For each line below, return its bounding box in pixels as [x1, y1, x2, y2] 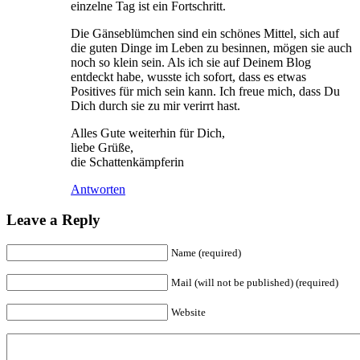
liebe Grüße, [71, 140, 133, 154]
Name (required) [171, 247, 241, 260]
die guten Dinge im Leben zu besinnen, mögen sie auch [71, 40, 352, 55]
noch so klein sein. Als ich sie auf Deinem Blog [71, 55, 311, 69]
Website [171, 306, 206, 319]
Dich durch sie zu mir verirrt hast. [71, 98, 240, 112]
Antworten [71, 182, 125, 196]
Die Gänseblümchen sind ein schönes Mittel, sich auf [71, 26, 339, 40]
